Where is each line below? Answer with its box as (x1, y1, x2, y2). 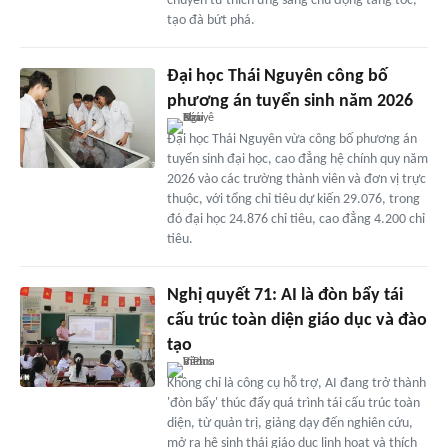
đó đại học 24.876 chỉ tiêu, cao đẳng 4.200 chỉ (166, 211, 425, 227)
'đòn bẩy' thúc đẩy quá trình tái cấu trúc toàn (166, 395, 420, 411)
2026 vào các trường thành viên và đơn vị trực (166, 171, 426, 187)
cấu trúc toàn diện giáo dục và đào (166, 310, 427, 330)
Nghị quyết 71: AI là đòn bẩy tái (166, 285, 403, 305)
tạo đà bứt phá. (166, 12, 255, 28)
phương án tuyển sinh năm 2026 (166, 91, 413, 111)
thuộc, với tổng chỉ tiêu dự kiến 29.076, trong (166, 191, 420, 207)
